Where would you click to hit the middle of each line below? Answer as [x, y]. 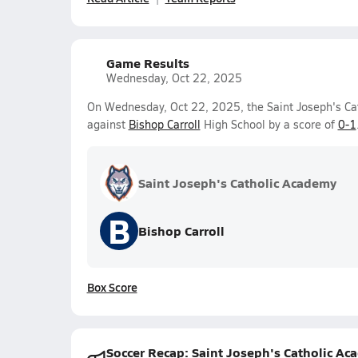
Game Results [147, 63]
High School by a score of [269, 124]
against [107, 124]
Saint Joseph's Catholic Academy [237, 183]
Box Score [112, 287]
